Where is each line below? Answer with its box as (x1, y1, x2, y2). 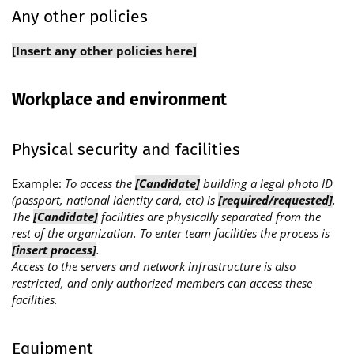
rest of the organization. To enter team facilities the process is (12, 224, 330, 241)
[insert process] (12, 241, 96, 258)
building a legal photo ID (200, 175, 333, 191)
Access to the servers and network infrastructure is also (12, 258, 296, 274)
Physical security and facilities (12, 138, 240, 160)
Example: (12, 175, 65, 191)
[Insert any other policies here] (12, 42, 197, 58)
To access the (65, 175, 135, 191)
